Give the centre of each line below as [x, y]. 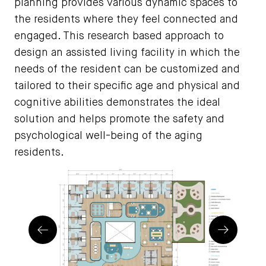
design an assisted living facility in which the [127, 53]
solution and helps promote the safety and [119, 119]
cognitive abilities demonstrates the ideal [117, 102]
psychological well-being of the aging [108, 136]
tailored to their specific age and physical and [127, 86]
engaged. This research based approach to [119, 36]
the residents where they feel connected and [126, 19]
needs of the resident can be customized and [127, 69]
